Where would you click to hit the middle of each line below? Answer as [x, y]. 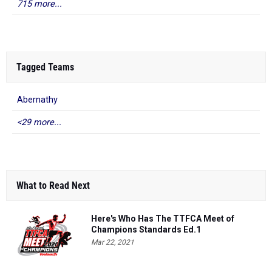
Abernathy [37, 100]
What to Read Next [53, 185]
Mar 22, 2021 [113, 242]
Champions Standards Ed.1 [146, 229]
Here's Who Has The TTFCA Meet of [163, 219]
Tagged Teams [45, 67]
